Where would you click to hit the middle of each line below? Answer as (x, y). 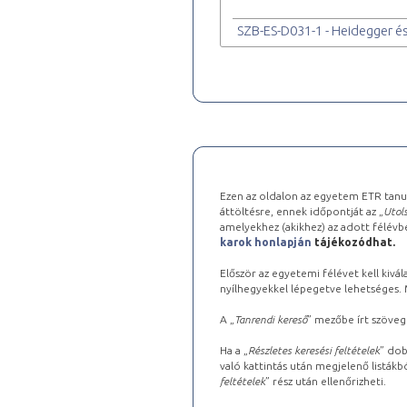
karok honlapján (266, 242)
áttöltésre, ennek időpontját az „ (302, 211)
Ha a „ (234, 350)
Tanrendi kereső (271, 319)
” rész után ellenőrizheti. (326, 381)
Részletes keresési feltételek (314, 350)
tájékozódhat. (355, 242)
